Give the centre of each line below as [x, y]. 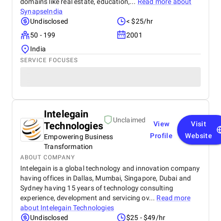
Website [199, 136]
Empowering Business [79, 137]
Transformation [69, 147]
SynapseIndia [42, 11]
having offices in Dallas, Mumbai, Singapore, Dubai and [106, 178]
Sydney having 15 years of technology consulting [97, 188]
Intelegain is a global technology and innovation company [110, 168]
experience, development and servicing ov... [89, 198]
